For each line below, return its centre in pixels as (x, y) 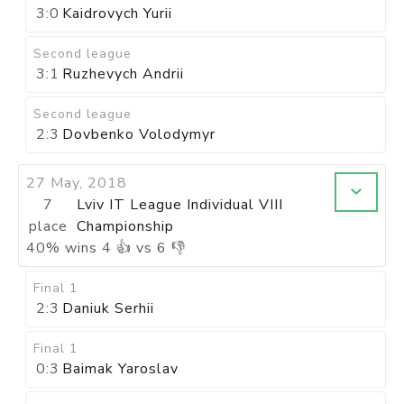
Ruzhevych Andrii (123, 74)
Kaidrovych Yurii (117, 14)
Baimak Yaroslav (120, 369)
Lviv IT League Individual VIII (180, 205)
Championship (126, 226)
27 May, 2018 (77, 183)
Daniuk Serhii (108, 308)
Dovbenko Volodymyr (139, 134)
